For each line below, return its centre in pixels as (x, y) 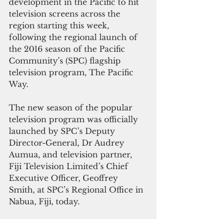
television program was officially (75, 119)
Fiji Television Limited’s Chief (70, 166)
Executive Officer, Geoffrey (65, 178)
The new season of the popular (72, 107)
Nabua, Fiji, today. (44, 201)
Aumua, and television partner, (72, 154)
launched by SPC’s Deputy (63, 131)
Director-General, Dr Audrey (68, 142)
